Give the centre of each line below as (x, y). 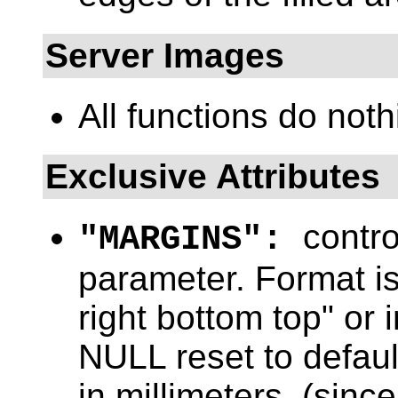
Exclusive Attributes (213, 177)
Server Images (165, 55)
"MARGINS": (191, 240)
